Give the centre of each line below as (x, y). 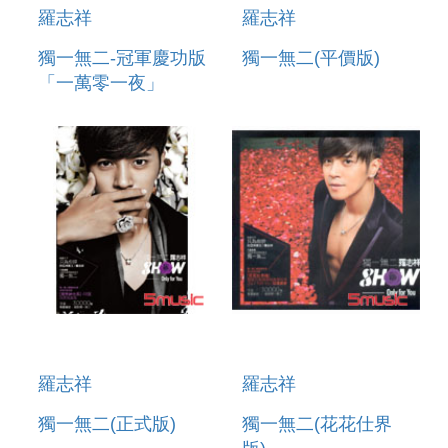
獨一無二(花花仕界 (317, 424)
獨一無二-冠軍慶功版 (122, 57)
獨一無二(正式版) (107, 424)
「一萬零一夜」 (101, 82)
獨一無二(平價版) (311, 57)
